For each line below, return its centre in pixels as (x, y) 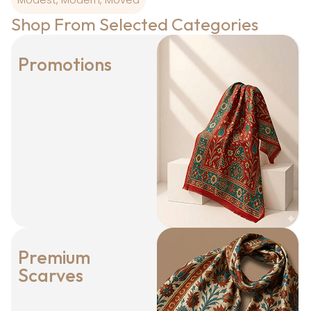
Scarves (51, 276)
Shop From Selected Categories (135, 25)
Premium (54, 258)
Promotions (65, 65)
